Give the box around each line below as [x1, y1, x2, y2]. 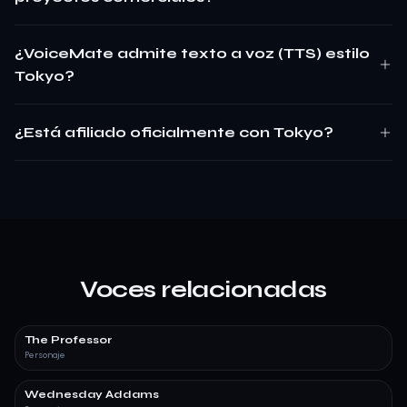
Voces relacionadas [80, 275, 327, 303]
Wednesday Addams [25, 388, 159, 401]
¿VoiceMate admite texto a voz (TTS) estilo [15, 45, 370, 62]
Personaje [25, 349, 65, 361]
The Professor [25, 333, 112, 346]
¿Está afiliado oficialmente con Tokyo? [15, 124, 333, 141]
